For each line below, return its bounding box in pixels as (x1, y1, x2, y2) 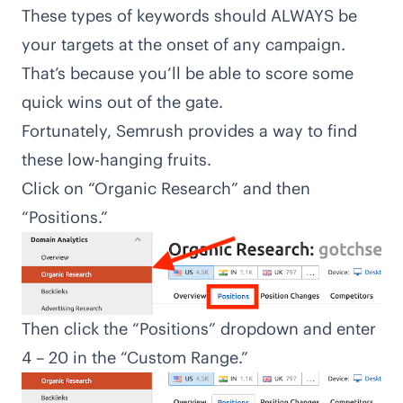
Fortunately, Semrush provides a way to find (22, 121, 357, 142)
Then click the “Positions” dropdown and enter (22, 318, 376, 339)
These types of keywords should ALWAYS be (22, 5, 357, 27)
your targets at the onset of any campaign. (22, 34, 345, 56)
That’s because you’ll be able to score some (22, 63, 354, 85)
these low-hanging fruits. (22, 149, 211, 171)
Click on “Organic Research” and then (22, 178, 310, 200)
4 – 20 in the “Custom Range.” (22, 346, 248, 368)
